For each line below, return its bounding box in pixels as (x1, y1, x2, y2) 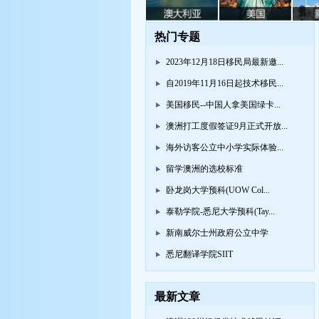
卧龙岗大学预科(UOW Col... (166, 185, 270, 196)
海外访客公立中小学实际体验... (166, 142, 283, 153)
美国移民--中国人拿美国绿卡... (166, 100, 281, 110)
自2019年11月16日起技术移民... (166, 78, 283, 89)
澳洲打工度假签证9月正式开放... (166, 121, 288, 132)
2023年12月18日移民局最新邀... (166, 57, 283, 68)
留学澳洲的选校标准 (166, 164, 243, 174)
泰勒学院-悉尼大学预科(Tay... (166, 206, 275, 217)
